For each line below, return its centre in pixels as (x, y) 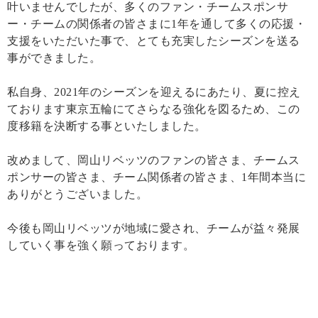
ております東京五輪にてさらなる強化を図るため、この (154, 109)
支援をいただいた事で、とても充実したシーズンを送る (154, 40)
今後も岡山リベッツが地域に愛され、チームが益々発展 (154, 228)
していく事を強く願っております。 (101, 245)
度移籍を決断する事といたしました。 (107, 126)
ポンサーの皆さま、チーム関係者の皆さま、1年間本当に (157, 177)
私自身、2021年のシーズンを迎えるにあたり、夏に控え (154, 92)
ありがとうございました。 (77, 194)
